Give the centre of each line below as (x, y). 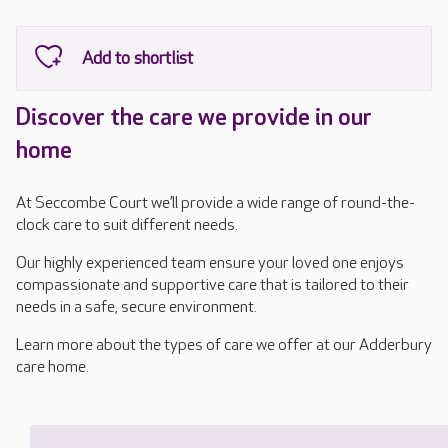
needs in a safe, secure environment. (136, 307)
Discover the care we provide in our (194, 117)
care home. (54, 367)
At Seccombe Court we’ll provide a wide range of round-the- (215, 203)
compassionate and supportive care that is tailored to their (212, 285)
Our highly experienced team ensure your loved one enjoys (210, 263)
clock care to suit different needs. (127, 225)
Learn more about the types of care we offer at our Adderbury (224, 345)
